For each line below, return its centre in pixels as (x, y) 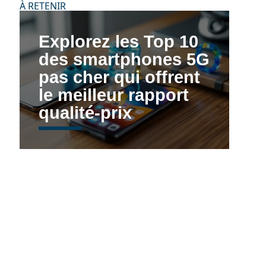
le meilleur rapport (113, 95)
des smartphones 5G (124, 60)
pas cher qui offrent (119, 77)
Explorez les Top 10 (118, 42)
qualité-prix (85, 113)
